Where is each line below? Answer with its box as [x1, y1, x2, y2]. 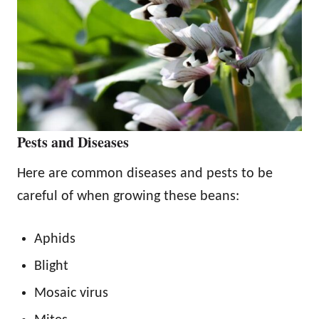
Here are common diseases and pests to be [17, 167, 273, 182]
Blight [34, 259, 68, 274]
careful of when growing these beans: [17, 189, 239, 204]
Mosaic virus [34, 286, 108, 301]
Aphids [34, 232, 75, 247]
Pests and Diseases [17, 132, 129, 153]
